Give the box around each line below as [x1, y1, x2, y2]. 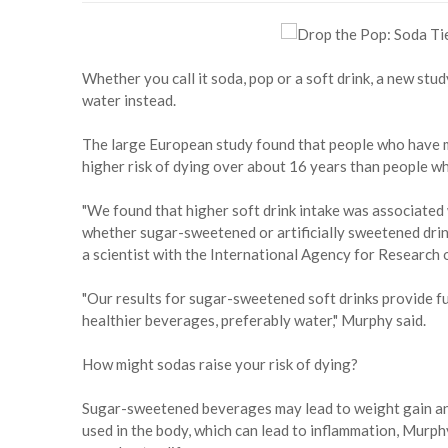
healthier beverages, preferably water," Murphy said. [82, 311, 426, 330]
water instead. [82, 91, 176, 110]
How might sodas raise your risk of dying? [82, 355, 358, 374]
